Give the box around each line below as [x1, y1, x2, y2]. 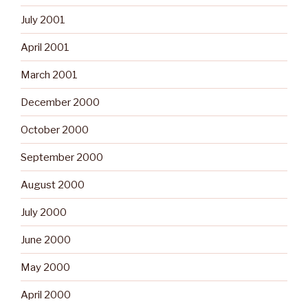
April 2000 [21, 288, 71, 301]
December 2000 [21, 96, 100, 109]
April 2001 [21, 41, 69, 54]
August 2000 [21, 178, 85, 191]
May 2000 [21, 261, 70, 274]
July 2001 [21, 13, 65, 26]
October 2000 [21, 123, 89, 136]
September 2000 [21, 151, 103, 164]
